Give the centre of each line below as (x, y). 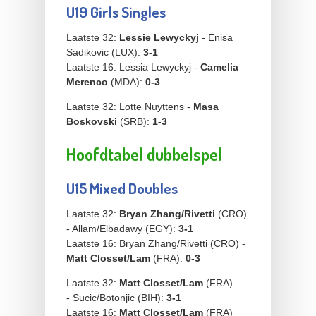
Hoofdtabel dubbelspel (144, 154)
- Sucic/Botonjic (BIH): (116, 298)
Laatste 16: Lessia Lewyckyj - (133, 67)
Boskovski (92, 122)
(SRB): (135, 122)
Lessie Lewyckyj (159, 38)
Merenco (87, 82)
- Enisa (216, 38)
